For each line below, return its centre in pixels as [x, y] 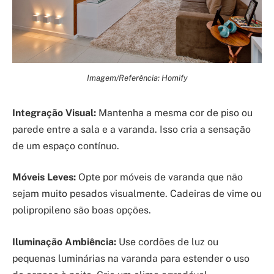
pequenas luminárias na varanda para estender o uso [131, 258]
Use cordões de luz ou [167, 242]
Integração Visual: [54, 113]
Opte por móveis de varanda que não [159, 177]
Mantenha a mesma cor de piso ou [174, 113]
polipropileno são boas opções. [82, 210]
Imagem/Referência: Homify [137, 77]
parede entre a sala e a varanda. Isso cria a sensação [131, 129]
